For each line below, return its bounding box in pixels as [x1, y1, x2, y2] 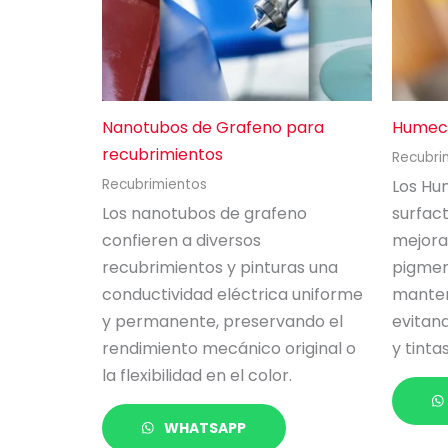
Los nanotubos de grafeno [102, 201, 307, 225]
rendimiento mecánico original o [102, 336, 356, 360]
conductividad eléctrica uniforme [102, 282, 363, 306]
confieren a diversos [102, 228, 261, 252]
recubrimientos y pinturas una [102, 255, 338, 279]
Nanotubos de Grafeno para [102, 115, 324, 139]
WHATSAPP [161, 417, 247, 438]
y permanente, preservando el [102, 309, 343, 333]
